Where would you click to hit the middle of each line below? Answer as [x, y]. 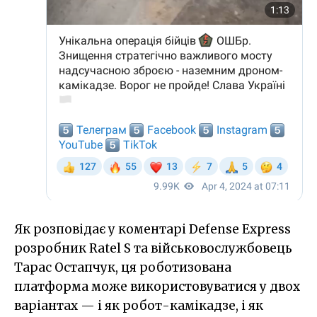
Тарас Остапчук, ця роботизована [123, 267]
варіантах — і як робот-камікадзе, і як [139, 305]
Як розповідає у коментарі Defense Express [152, 229]
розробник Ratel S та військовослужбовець [153, 248]
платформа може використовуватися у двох [157, 286]
